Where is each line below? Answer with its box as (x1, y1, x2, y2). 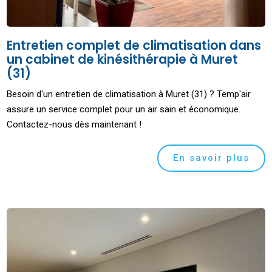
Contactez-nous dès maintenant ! (7, 118, 142, 130)
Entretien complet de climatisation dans (7, 36, 262, 54)
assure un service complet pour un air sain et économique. (7, 103, 241, 115)
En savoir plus (172, 152, 250, 163)
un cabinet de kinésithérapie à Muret (7, 50, 239, 68)
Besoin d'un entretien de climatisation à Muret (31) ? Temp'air (7, 88, 251, 100)
